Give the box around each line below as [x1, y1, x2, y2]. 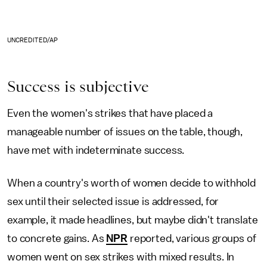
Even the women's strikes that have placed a [7, 108, 213, 119]
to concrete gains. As [7, 233, 107, 244]
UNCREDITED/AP [7, 37, 58, 44]
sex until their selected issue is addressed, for [7, 196, 219, 207]
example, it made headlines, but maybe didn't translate [7, 215, 258, 226]
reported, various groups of [128, 233, 256, 244]
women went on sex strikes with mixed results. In [7, 252, 235, 263]
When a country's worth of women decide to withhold [7, 178, 256, 189]
